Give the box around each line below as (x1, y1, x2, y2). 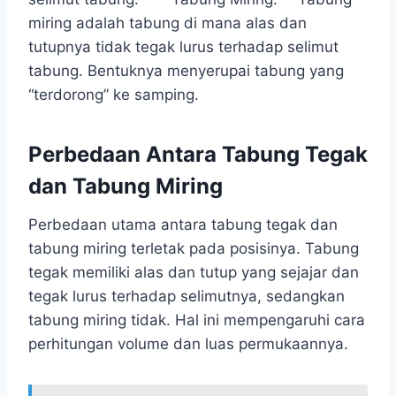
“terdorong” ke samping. (28, 85, 199, 103)
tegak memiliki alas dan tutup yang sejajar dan (28, 263, 359, 281)
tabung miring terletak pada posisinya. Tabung (28, 239, 359, 257)
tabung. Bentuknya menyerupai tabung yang (28, 61, 344, 80)
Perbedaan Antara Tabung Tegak (28, 141, 368, 167)
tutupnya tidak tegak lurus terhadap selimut (28, 37, 339, 56)
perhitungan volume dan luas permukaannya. (28, 334, 348, 353)
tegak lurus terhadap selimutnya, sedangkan (28, 286, 345, 305)
